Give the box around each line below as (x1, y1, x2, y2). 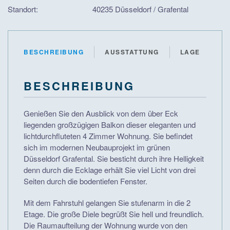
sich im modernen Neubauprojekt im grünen (24, 142, 170, 153)
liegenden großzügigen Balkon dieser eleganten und (24, 119, 196, 130)
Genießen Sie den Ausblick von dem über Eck (24, 108, 178, 119)
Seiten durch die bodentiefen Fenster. (24, 176, 147, 187)
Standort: (8, 4, 38, 15)
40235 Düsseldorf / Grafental (92, 4, 188, 15)
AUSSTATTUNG (105, 47, 159, 57)
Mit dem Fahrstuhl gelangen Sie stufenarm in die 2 (24, 197, 190, 208)
